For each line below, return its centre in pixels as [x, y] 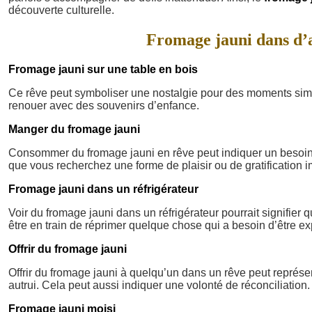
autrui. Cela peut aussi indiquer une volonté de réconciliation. [159, 285]
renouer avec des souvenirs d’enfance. [104, 105]
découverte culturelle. [61, 10]
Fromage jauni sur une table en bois [103, 69]
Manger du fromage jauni [74, 129]
